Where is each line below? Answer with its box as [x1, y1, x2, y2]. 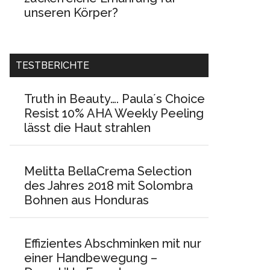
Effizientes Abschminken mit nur [24, 236, 201, 251]
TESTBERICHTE [16, 60, 89, 71]
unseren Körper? [24, 5, 118, 20]
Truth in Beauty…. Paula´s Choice [24, 92, 205, 106]
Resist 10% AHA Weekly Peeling [24, 106, 204, 121]
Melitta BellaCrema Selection [24, 164, 192, 178]
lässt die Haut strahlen [24, 121, 151, 135]
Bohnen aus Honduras [24, 193, 149, 207]
